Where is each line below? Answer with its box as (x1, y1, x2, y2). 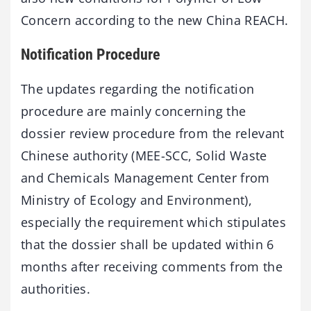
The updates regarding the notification (21, 81, 255, 98)
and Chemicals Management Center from (21, 169, 270, 187)
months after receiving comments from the (21, 258, 283, 276)
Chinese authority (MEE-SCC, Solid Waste (21, 147, 267, 165)
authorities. (21, 280, 91, 298)
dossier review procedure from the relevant (21, 125, 285, 142)
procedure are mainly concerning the (21, 103, 246, 120)
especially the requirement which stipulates (21, 214, 287, 231)
